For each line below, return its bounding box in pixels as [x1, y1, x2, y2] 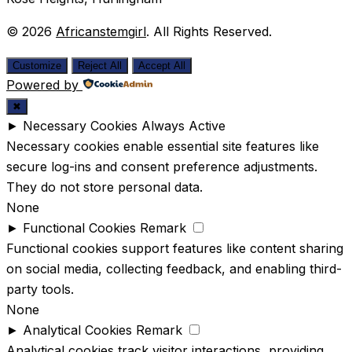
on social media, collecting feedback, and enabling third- [6, 260, 342, 277]
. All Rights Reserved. [146, 23, 272, 39]
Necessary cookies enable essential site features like [6, 137, 319, 154]
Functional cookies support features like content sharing [6, 240, 343, 256]
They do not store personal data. [6, 178, 203, 195]
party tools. [6, 280, 74, 297]
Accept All [138, 59, 185, 71]
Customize [13, 59, 61, 71]
